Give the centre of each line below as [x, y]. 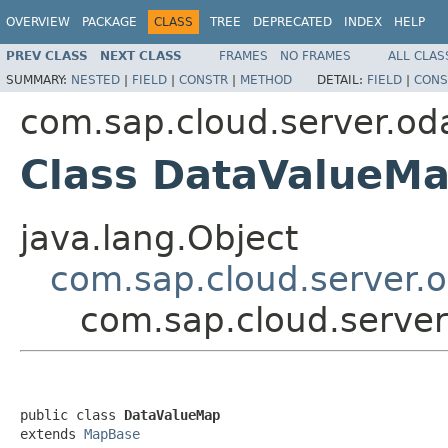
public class [72, 414]
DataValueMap [172, 414]
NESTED [95, 79]
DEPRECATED [292, 22]
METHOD [266, 79]
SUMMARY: [38, 79]
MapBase [112, 433]
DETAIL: [342, 79]
